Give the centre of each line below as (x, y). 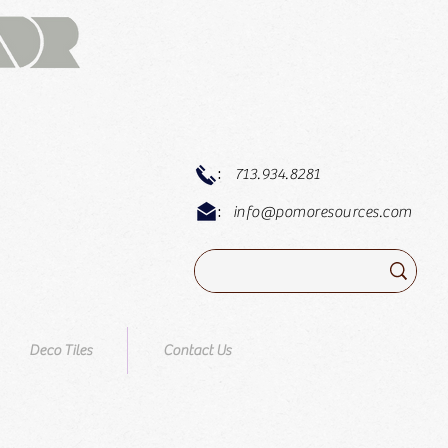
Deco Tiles (60, 350)
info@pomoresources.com (322, 212)
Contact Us (197, 350)
